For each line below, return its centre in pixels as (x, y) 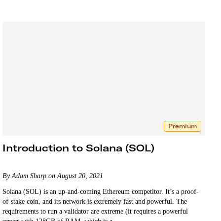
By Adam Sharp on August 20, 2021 (53, 176)
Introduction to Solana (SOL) (79, 147)
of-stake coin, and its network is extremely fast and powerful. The (95, 201)
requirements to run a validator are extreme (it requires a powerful (95, 211)
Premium (182, 126)
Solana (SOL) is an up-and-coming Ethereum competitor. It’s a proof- (101, 191)
